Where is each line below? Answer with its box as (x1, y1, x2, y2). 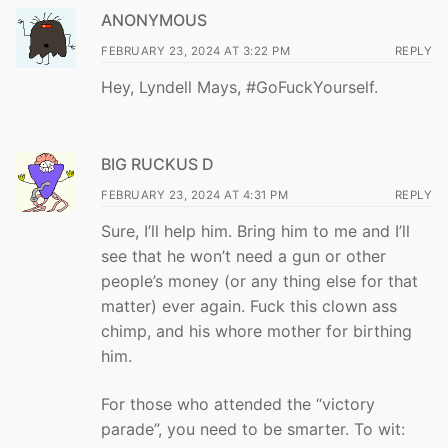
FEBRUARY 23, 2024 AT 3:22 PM (101, 44, 290, 59)
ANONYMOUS (101, 10, 207, 31)
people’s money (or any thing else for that (101, 271, 418, 292)
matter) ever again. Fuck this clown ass (101, 296, 397, 317)
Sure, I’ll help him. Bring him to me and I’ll (101, 221, 410, 242)
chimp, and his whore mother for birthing (101, 321, 412, 342)
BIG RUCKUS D (101, 154, 214, 175)
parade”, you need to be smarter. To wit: (101, 418, 405, 439)
